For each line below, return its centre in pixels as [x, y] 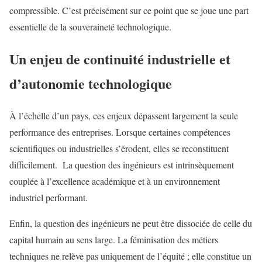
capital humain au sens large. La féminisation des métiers [114, 239]
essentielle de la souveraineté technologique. [90, 26]
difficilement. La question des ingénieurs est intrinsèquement [122, 164]
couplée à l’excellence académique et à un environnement [115, 181]
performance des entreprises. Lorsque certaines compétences [120, 132]
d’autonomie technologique [91, 83]
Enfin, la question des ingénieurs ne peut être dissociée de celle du [131, 223]
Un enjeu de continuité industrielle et [120, 58]
